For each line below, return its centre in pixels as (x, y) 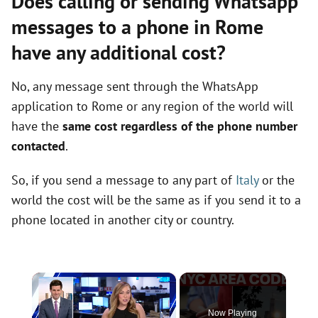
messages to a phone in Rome (137, 27)
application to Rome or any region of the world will (152, 106)
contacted (38, 146)
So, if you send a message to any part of (124, 180)
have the (37, 126)
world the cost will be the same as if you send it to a (156, 200)
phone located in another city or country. (123, 220)
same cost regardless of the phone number (180, 126)
